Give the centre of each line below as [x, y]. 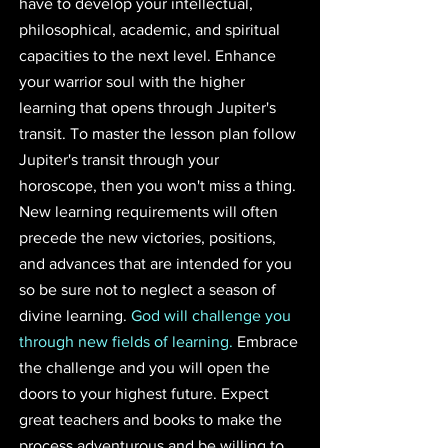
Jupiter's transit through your [121, 159]
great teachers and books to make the [152, 419]
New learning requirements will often [150, 211]
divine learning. [75, 315]
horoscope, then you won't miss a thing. [159, 185]
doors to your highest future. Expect [146, 393]
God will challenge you [213, 315]
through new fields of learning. [126, 341]
